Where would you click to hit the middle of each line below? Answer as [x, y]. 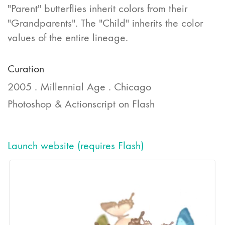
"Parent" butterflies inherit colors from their [97, 9]
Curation [26, 69]
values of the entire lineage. [68, 38]
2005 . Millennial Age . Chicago [79, 87]
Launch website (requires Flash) [76, 146]
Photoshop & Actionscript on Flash [81, 104]
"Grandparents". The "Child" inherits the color [105, 23]
